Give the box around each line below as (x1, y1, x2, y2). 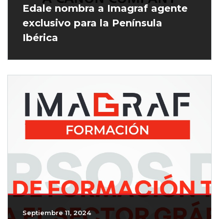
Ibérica (22, 32, 58, 44)
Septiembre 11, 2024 (22, 209, 91, 217)
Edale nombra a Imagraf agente (22, 2, 188, 15)
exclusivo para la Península (22, 17, 162, 29)
